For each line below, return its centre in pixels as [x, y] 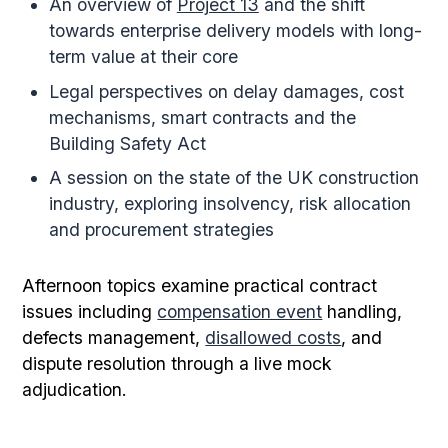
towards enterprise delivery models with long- [235, 30]
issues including [90, 312]
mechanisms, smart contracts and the [202, 117]
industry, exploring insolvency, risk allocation [229, 204]
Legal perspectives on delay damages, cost [226, 91]
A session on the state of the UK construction [233, 178]
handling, [362, 312]
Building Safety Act [127, 143]
